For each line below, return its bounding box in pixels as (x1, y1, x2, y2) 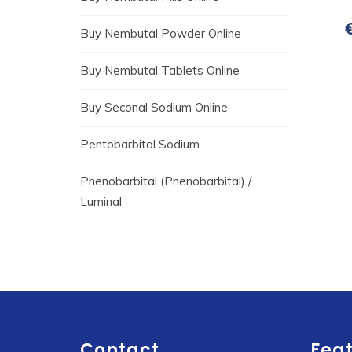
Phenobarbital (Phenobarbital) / (80, 174, 251, 189)
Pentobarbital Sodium (80, 137, 200, 152)
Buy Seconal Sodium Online (80, 100, 228, 115)
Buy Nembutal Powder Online (80, 26, 241, 41)
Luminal (80, 194, 122, 209)
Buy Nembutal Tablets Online (80, 63, 240, 78)
